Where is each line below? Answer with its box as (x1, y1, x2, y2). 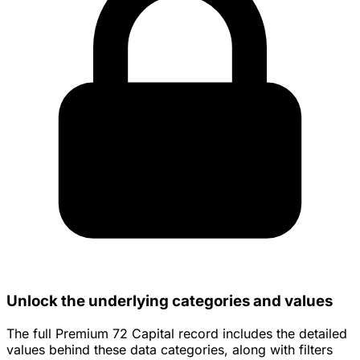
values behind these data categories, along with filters (6, 341, 333, 358)
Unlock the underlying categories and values (6, 291, 333, 310)
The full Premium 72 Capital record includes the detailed (6, 325, 347, 342)
